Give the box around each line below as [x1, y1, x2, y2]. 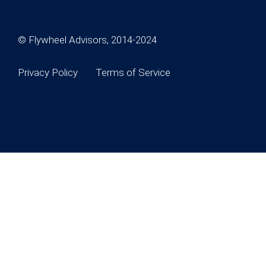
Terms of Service [96, 66, 170, 79]
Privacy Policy [18, 66, 78, 79]
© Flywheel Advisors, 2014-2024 [18, 33, 157, 46]
